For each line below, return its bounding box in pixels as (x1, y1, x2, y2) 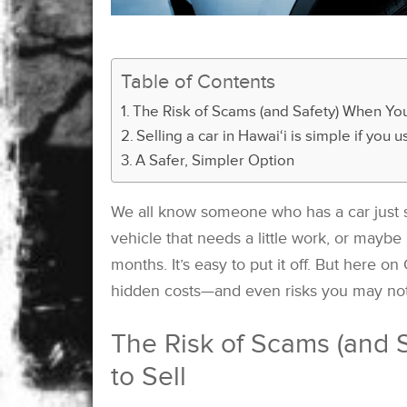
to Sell (111, 359, 186, 393)
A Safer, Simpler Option (135, 150, 295, 170)
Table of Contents (121, 69, 275, 94)
